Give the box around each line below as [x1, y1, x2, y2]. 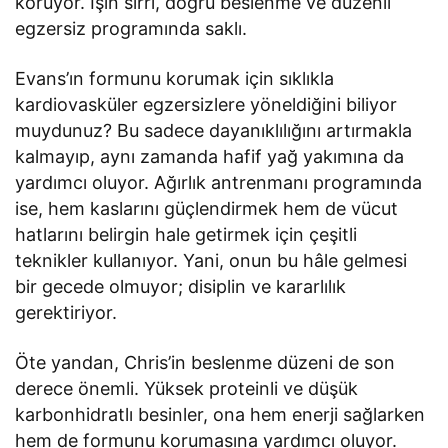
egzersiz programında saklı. [15, 18, 248, 39]
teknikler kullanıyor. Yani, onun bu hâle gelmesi [15, 250, 408, 271]
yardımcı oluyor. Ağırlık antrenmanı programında [15, 172, 423, 193]
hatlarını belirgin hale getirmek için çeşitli [15, 224, 358, 245]
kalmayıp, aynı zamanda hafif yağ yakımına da [15, 146, 405, 167]
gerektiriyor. [15, 302, 117, 323]
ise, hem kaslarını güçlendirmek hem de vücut [15, 198, 399, 219]
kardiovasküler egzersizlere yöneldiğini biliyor [15, 94, 398, 115]
